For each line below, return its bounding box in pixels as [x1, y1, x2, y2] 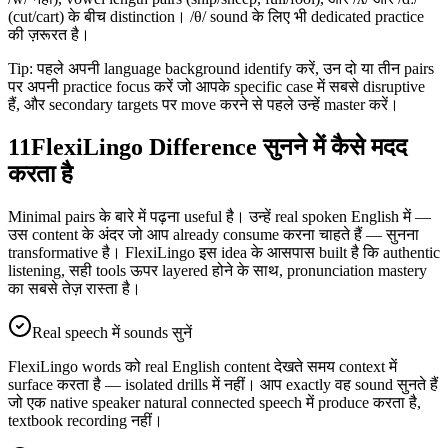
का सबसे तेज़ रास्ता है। [8, 279, 141, 297]
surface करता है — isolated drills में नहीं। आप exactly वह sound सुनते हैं [8, 375, 438, 393]
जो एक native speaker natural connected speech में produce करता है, [8, 393, 421, 411]
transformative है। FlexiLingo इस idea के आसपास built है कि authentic [8, 243, 440, 261]
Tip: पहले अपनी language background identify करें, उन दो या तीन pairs [8, 59, 434, 77]
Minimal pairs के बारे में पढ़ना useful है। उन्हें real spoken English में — [8, 207, 431, 225]
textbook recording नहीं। [8, 411, 163, 429]
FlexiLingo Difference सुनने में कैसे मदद [31, 133, 407, 160]
